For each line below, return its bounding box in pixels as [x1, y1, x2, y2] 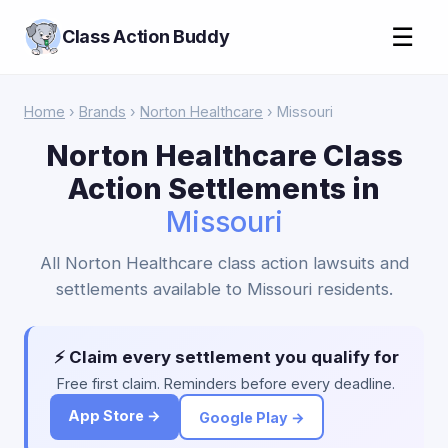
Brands [79, 103, 126, 120]
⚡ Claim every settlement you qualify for [53, 347, 399, 367]
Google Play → [198, 408, 305, 426]
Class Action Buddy [62, 26, 230, 47]
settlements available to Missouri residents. [55, 279, 393, 299]
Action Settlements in [68, 171, 380, 206]
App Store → [68, 407, 161, 424]
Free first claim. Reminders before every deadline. [57, 375, 395, 392]
